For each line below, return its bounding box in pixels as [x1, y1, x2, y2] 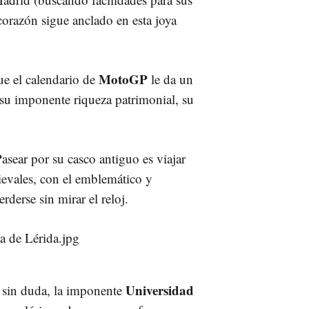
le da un [148, 70, 193, 88]
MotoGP [99, 69, 148, 88]
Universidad [126, 280, 194, 299]
